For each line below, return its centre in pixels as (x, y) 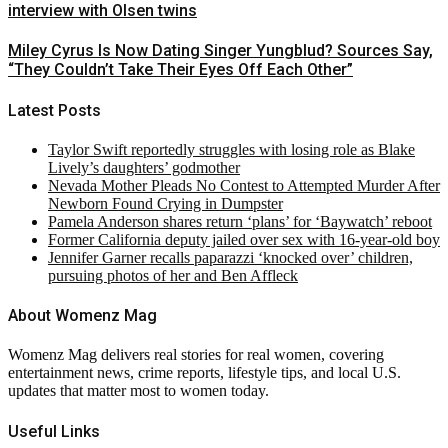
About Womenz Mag (82, 316)
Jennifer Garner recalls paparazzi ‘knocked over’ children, (230, 257)
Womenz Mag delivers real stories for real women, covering (196, 355)
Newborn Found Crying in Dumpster (165, 203)
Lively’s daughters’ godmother (144, 167)
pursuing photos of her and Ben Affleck (173, 275)
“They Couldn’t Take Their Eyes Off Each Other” (180, 70)
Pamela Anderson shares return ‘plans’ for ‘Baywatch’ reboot (240, 221)
